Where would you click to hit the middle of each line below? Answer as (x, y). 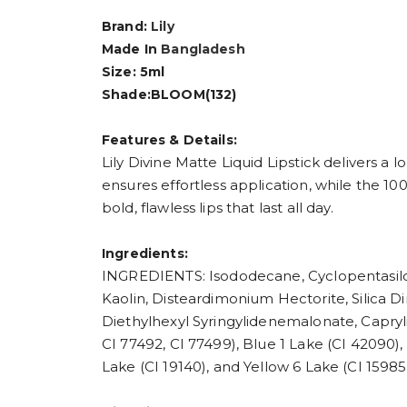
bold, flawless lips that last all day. (218, 207)
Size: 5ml (134, 71)
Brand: (127, 26)
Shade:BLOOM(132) (169, 94)
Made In (132, 49)
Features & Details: (169, 139)
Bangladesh (203, 49)
